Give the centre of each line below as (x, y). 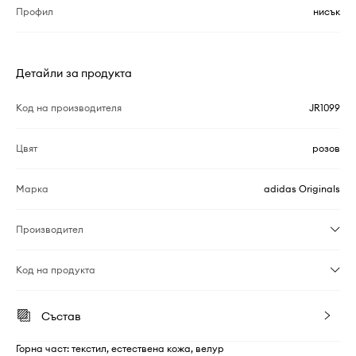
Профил (35, 12)
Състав (61, 317)
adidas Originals (302, 189)
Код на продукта (56, 270)
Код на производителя (69, 108)
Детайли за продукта (74, 74)
